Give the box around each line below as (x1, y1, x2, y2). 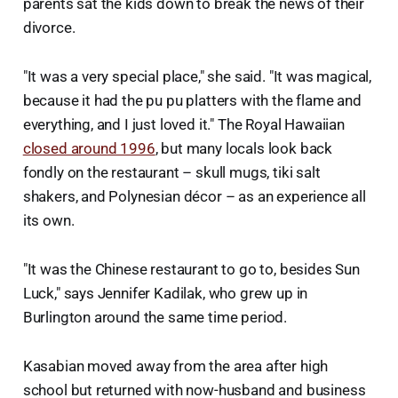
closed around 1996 (22, 139, 155, 158)
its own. (22, 211, 75, 230)
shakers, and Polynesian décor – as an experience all (22, 187, 366, 206)
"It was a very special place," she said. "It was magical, (22, 68, 372, 86)
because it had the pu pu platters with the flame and (22, 92, 362, 110)
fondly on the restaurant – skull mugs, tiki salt (22, 163, 321, 182)
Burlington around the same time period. (22, 308, 288, 327)
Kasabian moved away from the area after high (22, 357, 329, 376)
